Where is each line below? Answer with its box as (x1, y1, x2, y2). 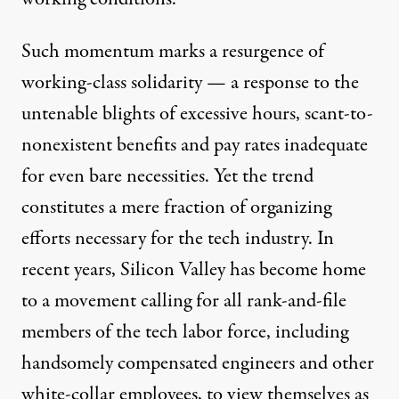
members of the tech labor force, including (21, 318, 348, 346)
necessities (126, 162, 205, 191)
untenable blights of (21, 100, 180, 128)
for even (21, 162, 89, 191)
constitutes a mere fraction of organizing (21, 193, 331, 222)
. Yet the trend (205, 162, 313, 191)
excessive (180, 100, 248, 128)
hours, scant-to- (248, 100, 373, 128)
